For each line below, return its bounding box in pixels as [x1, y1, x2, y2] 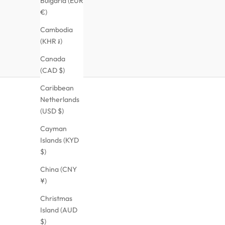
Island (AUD [40, 205, 77, 214]
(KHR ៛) [40, 36, 62, 46]
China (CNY [40, 164, 77, 174]
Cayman [40, 124, 67, 133]
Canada [40, 54, 65, 63]
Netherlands [40, 94, 79, 104]
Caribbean [40, 83, 74, 92]
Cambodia [40, 25, 73, 34]
